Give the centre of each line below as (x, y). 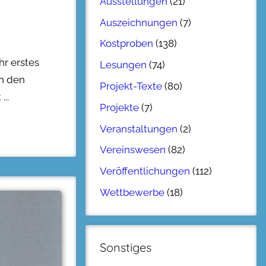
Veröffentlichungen (145, 171)
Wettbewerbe (132, 192)
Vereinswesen (133, 150)
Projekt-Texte (131, 86)
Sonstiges (126, 247)
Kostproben (126, 44)
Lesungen (123, 65)
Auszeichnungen (139, 22)
